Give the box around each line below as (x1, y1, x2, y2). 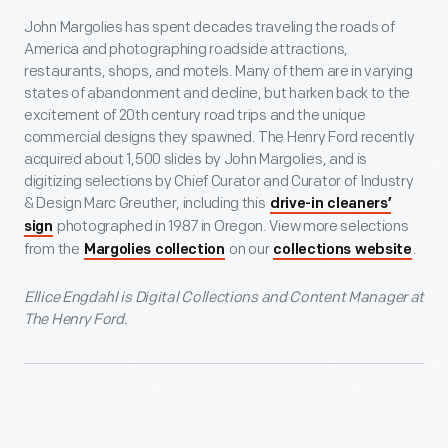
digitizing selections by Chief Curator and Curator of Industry (24, 172, 414, 191)
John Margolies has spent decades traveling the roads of (24, 18, 395, 37)
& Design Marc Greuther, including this (24, 194, 269, 213)
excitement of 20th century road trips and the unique (24, 106, 366, 125)
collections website (273, 243, 412, 258)
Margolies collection (83, 243, 225, 258)
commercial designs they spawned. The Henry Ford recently (24, 128, 415, 147)
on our (226, 240, 272, 259)
